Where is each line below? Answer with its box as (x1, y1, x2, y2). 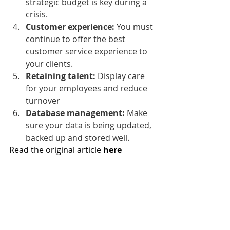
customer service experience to (26, 45, 149, 57)
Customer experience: (26, 21, 117, 32)
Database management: (26, 107, 127, 119)
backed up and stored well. (26, 131, 129, 143)
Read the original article (9, 144, 103, 156)
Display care (95, 70, 147, 82)
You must (117, 21, 155, 32)
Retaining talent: (26, 70, 95, 82)
